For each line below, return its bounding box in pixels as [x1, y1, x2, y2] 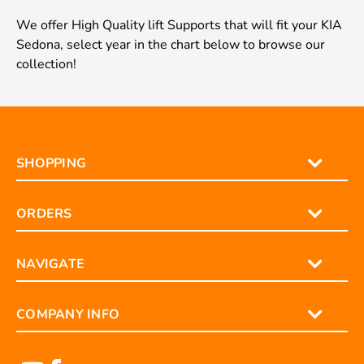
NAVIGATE [16, 255, 84, 273]
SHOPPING [16, 154, 86, 172]
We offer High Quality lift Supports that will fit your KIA [16, 16, 342, 34]
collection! [16, 55, 76, 73]
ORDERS [16, 205, 72, 223]
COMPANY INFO [16, 305, 119, 323]
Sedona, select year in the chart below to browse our [16, 36, 325, 54]
